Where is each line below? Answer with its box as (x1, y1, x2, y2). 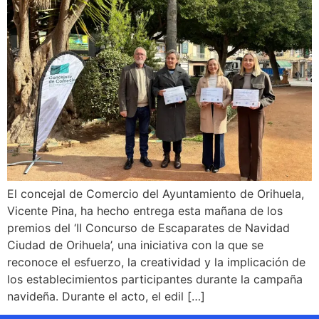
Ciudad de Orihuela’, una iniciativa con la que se (7, 237, 263, 252)
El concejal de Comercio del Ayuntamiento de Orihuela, (7, 186, 304, 201)
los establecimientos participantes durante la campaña (7, 271, 303, 286)
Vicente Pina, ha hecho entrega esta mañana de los (7, 203, 283, 218)
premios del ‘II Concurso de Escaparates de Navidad (7, 220, 290, 235)
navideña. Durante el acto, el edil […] (7, 288, 205, 303)
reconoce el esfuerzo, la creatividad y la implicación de (7, 254, 305, 269)
